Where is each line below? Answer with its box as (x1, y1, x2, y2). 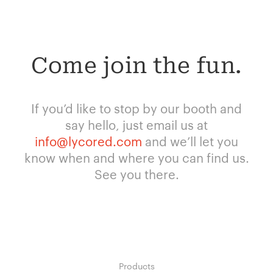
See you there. (94, 165, 179, 182)
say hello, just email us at (65, 116, 208, 133)
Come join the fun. (31, 53, 242, 79)
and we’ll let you (142, 132, 238, 149)
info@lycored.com (35, 132, 142, 149)
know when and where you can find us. (24, 149, 249, 166)
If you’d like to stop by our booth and (31, 99, 242, 116)
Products (118, 260, 155, 272)
